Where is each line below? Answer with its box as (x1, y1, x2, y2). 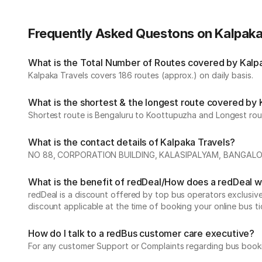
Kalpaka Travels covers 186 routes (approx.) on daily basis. (28, 70, 253, 80)
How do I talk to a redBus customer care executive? (28, 227, 254, 239)
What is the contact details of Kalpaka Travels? (28, 136, 235, 148)
